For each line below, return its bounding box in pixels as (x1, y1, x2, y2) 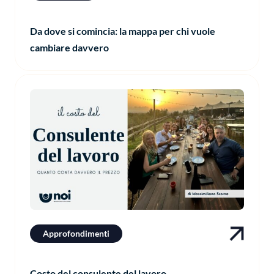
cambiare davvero (30, 42, 109, 54)
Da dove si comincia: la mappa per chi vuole (30, 25, 215, 37)
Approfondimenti (43, 228, 109, 239)
